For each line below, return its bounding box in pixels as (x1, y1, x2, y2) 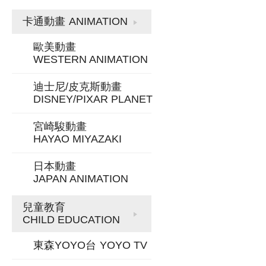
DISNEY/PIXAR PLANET (33, 93, 153, 105)
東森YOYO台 (33, 239, 96, 251)
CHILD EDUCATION (23, 214, 120, 226)
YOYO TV (100, 239, 147, 251)
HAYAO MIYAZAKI (33, 133, 122, 145)
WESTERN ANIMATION (33, 53, 148, 65)
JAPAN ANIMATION (33, 173, 128, 185)
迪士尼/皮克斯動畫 (33, 81, 122, 93)
